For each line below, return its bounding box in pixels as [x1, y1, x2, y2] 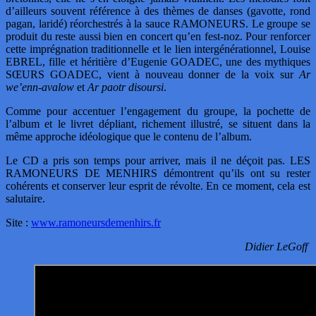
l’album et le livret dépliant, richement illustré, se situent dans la [6, 117, 310, 130]
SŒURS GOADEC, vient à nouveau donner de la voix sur [6, 68, 299, 80]
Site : [6, 216, 31, 229]
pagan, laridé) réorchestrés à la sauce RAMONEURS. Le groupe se [6, 17, 310, 30]
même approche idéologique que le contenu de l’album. [6, 130, 252, 142]
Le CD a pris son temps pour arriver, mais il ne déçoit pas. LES [6, 154, 310, 166]
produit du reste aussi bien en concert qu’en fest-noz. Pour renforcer [6, 30, 310, 42]
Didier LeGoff [245, 240, 310, 253]
